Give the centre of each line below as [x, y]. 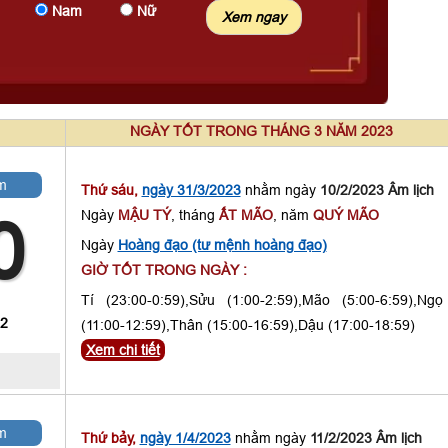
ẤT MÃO [245, 215]
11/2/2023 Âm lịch [365, 438]
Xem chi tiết [122, 350]
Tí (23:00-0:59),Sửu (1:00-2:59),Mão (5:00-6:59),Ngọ [261, 300]
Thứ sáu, [111, 190]
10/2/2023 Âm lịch [376, 190]
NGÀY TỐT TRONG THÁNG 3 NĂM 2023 [261, 131]
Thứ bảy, [110, 438]
